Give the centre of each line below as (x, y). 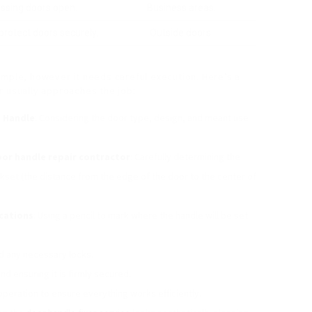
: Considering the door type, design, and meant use (142, 118)
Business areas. (181, 8)
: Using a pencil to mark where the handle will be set (141, 215)
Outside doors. (181, 33)
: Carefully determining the (185, 157)
